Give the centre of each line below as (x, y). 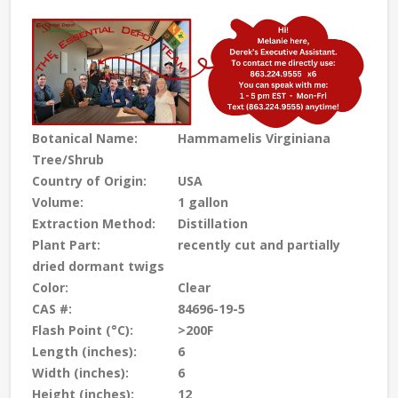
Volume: (58, 202)
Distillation (211, 223)
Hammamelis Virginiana (252, 138)
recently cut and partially (257, 244)
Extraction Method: (94, 223)
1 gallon (201, 202)
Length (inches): (84, 351)
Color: (50, 287)
